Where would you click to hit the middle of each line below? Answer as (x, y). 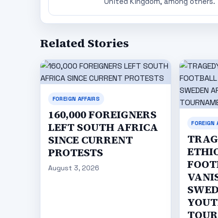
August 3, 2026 (74, 168)
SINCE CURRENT (91, 140)
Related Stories (84, 43)
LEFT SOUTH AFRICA (103, 127)
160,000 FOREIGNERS (102, 114)
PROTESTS (76, 152)
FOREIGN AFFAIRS (76, 99)
